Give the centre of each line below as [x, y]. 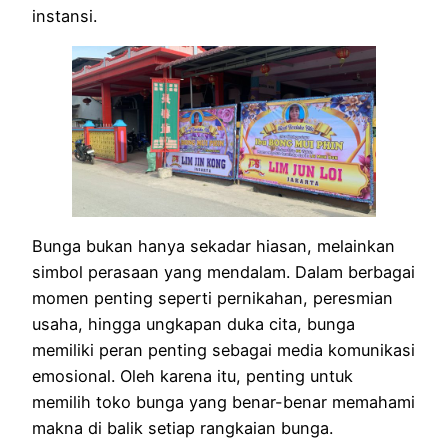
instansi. [64, 16]
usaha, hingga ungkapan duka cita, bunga [193, 323]
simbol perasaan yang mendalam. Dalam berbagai [223, 271]
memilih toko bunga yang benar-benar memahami [223, 401]
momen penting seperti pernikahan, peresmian [212, 297]
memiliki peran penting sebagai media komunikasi [223, 349]
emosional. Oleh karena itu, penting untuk [192, 375]
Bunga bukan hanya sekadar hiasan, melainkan [213, 245]
